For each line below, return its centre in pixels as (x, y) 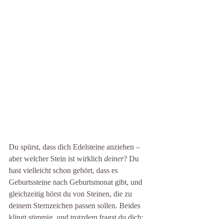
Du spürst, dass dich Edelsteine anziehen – (75, 147)
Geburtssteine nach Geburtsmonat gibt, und (77, 182)
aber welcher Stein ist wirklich (56, 159)
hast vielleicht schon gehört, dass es (64, 170)
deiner (114, 159)
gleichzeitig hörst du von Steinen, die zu (71, 194)
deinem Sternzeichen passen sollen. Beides (76, 206)
